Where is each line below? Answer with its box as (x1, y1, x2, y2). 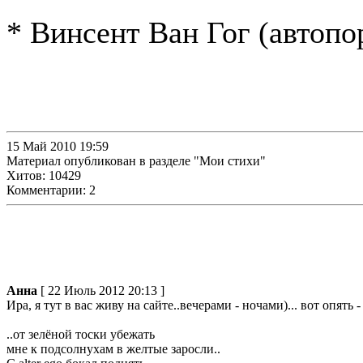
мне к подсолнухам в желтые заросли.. (6, 342, 224, 356)
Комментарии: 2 (6, 183, 96, 197)
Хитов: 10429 (6, 169, 81, 182)
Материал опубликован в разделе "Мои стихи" (6, 154, 266, 168)
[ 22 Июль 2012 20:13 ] (41, 284, 164, 297)
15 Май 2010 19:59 (6, 139, 109, 153)
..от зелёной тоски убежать (6, 327, 158, 341)
